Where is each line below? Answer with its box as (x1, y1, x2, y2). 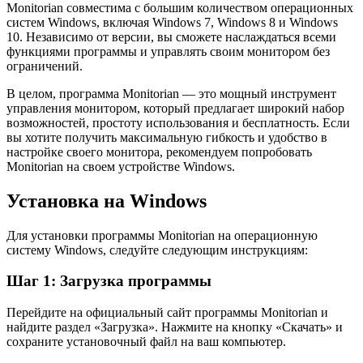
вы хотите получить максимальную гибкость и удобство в (6, 130, 327, 144)
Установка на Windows (6, 190, 207, 211)
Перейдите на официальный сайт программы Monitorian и (6, 305, 328, 320)
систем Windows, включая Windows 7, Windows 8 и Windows (6, 15, 338, 29)
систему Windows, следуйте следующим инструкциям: (6, 242, 308, 257)
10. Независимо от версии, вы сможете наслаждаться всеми (6, 29, 336, 44)
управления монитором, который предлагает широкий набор (6, 100, 344, 115)
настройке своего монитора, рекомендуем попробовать (6, 144, 312, 159)
